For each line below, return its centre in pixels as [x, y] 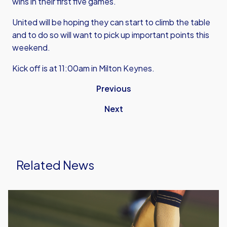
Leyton [22, 196]
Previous [113, 88]
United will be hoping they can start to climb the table [111, 22]
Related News [55, 165]
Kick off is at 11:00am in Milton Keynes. [83, 68]
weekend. [31, 47]
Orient [20, 208]
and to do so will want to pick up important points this [111, 35]
